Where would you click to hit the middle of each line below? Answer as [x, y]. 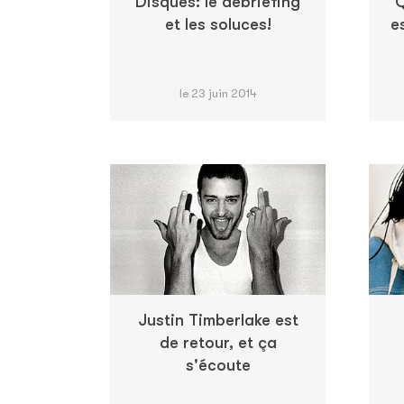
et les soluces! [218, 25]
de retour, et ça [218, 343]
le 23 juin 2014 [218, 94]
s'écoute [218, 366]
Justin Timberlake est [218, 321]
